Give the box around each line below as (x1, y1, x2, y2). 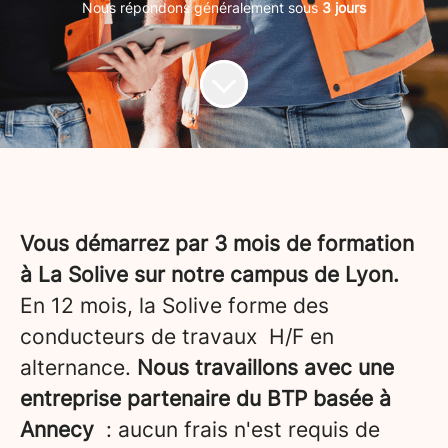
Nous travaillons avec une (137, 355, 394, 380)
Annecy (20, 417, 94, 442)
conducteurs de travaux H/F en (20, 324, 334, 349)
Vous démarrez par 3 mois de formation (20, 231, 414, 256)
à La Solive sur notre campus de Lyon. (20, 262, 399, 287)
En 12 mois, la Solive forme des (20, 293, 329, 318)
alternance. (20, 355, 137, 380)
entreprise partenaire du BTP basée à (20, 386, 391, 411)
